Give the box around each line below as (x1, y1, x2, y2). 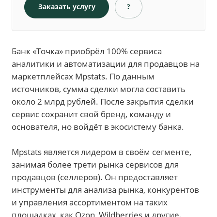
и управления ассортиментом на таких (12, 196, 168, 208)
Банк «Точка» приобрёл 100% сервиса (12, 45, 162, 57)
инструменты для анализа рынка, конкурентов (12, 184, 199, 195)
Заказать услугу (38, 2, 95, 11)
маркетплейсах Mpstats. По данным (12, 70, 155, 82)
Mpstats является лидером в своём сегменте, (12, 146, 191, 157)
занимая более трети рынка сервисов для (12, 158, 179, 170)
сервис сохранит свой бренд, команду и (12, 108, 171, 120)
